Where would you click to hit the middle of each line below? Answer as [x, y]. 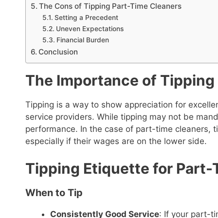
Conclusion [58, 52]
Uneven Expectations [90, 28]
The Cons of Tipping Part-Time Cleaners [110, 6]
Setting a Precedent [86, 17]
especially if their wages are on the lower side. [116, 141]
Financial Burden [82, 40]
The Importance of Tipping [120, 80]
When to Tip [54, 193]
